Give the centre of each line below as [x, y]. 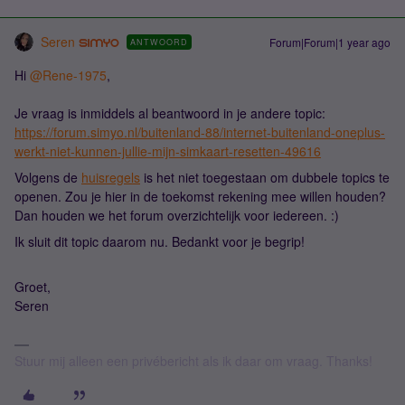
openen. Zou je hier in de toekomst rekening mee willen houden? [200, 196]
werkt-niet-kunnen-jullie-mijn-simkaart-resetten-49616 [168, 151]
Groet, [33, 287]
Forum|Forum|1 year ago [330, 42]
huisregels [111, 177]
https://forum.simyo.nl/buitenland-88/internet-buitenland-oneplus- [200, 132]
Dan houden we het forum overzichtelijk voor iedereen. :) [177, 215]
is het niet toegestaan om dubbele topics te [265, 177]
